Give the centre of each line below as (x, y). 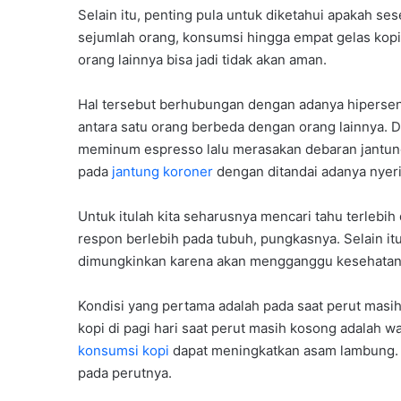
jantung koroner (162, 171)
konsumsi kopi (124, 350)
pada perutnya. (125, 373)
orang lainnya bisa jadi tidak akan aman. (202, 60)
